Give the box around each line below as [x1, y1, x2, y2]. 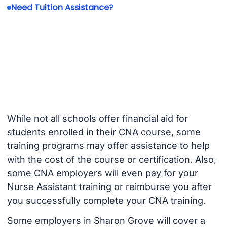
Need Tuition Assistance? [11, 2, 113, 14]
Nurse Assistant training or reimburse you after [7, 181, 212, 192]
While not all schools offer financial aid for [7, 112, 188, 124]
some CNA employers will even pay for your [7, 167, 198, 178]
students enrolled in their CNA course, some [7, 126, 201, 137]
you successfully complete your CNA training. [7, 195, 206, 206]
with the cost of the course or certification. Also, [7, 154, 216, 165]
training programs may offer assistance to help [7, 140, 210, 151]
